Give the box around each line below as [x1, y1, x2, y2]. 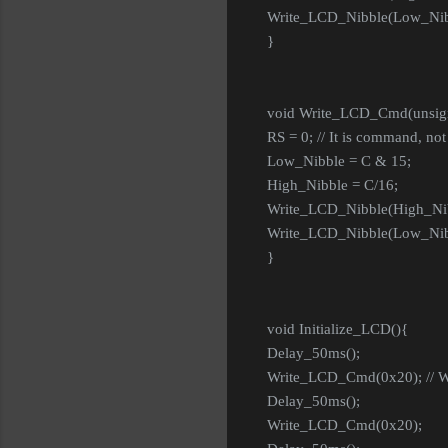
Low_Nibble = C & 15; [267, 153, 411, 170]
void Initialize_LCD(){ [267, 321, 408, 338]
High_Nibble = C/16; [267, 177, 398, 194]
